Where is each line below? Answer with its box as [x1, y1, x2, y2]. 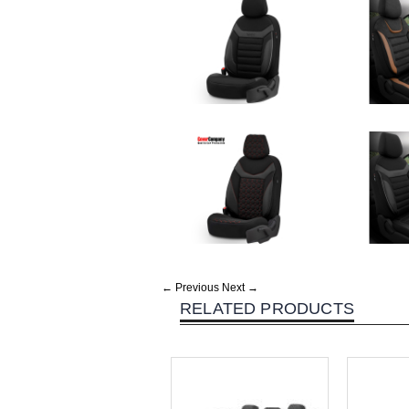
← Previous [162, 281, 219, 295]
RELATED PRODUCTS [180, 299, 354, 319]
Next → [222, 281, 258, 295]
